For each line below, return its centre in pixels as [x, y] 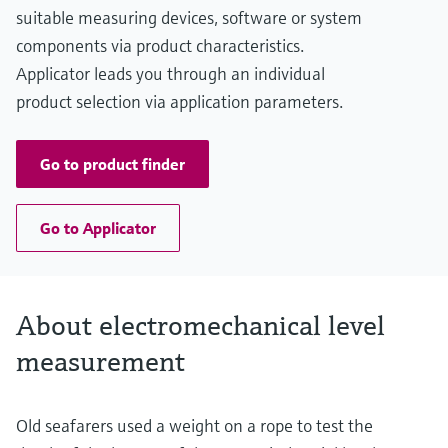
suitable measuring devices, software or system [189, 18]
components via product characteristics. [160, 46]
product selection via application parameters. [179, 102]
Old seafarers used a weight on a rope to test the [194, 426]
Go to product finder [112, 164]
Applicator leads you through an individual [170, 74]
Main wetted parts [90, 13]
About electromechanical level [200, 326]
